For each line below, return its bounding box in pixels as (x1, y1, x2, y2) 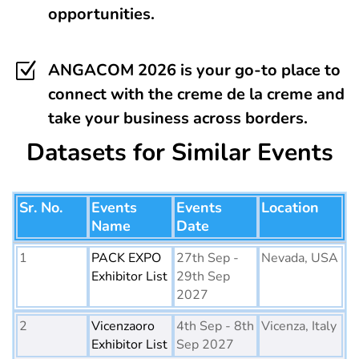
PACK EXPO (91, 249, 161, 268)
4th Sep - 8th (176, 317, 254, 336)
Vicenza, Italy (261, 317, 337, 336)
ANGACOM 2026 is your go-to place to (48, 59, 341, 82)
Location (261, 198, 319, 218)
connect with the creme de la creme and (48, 83, 345, 106)
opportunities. (48, 3, 155, 26)
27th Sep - (176, 249, 239, 268)
